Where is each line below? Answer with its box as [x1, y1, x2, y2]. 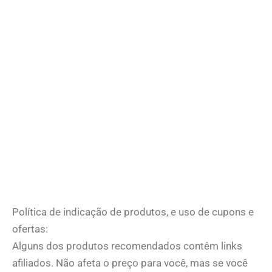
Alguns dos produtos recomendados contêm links [12, 239, 242, 252]
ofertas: [12, 222, 48, 235]
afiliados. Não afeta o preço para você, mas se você [12, 256, 248, 269]
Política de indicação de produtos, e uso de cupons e [12, 205, 254, 218]
